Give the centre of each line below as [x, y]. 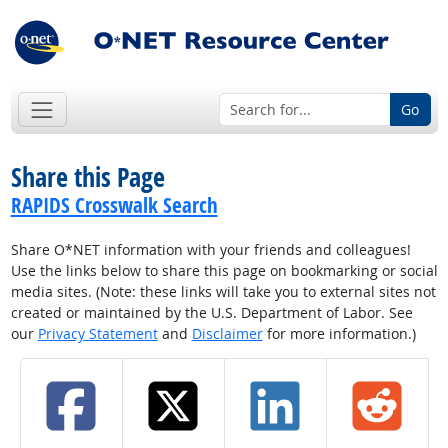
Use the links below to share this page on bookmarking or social [224, 271]
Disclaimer [227, 334]
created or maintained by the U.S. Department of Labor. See [211, 313]
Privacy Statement [97, 334]
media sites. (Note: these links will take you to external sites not [223, 292]
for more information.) [339, 334]
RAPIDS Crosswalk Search [114, 205]
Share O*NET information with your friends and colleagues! [210, 250]
